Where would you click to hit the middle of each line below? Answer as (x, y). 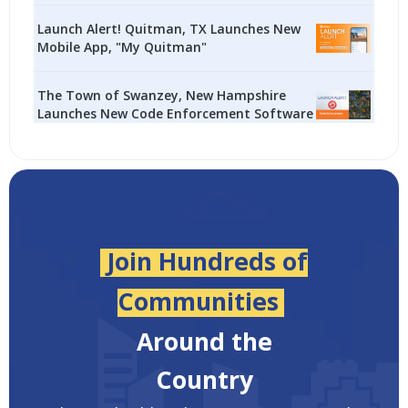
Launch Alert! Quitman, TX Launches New (169, 28)
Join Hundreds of (207, 261)
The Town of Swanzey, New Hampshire (162, 95)
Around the (204, 341)
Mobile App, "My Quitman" (122, 46)
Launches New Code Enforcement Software (176, 113)
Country (204, 379)
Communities (198, 301)
